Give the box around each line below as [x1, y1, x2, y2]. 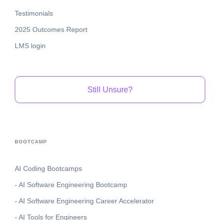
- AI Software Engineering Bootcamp [15, 180, 127, 189]
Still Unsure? [87, 85, 133, 94]
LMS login [15, 42, 46, 50]
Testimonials [15, 9, 53, 18]
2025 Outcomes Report [15, 26, 87, 34]
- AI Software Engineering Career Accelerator [15, 196, 154, 205]
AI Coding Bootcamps [15, 164, 82, 172]
